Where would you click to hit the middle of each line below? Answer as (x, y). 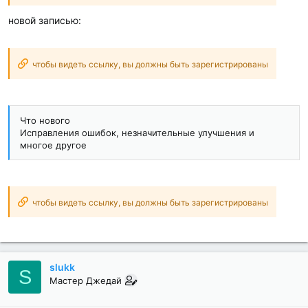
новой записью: (45, 21)
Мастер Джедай (86, 281)
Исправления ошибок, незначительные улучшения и (137, 133)
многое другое (53, 145)
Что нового (45, 121)
